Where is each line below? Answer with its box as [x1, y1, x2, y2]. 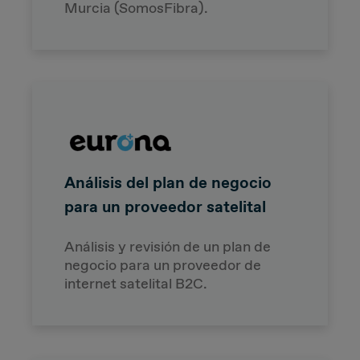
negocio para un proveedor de [64, 255, 261, 275]
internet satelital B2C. [64, 273, 207, 293]
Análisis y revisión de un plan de [64, 236, 271, 256]
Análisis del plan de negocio [64, 171, 272, 193]
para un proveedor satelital [64, 195, 266, 217]
